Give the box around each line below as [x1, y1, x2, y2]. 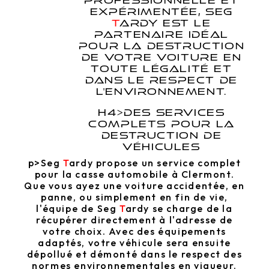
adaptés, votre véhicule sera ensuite [38, 237, 231, 249]
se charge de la [150, 202, 233, 215]
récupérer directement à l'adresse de [36, 214, 233, 226]
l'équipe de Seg [36, 202, 119, 215]
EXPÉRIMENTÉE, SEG [89, 6, 234, 18]
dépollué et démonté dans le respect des [26, 248, 243, 261]
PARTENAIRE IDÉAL [94, 29, 229, 41]
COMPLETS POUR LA [88, 118, 235, 130]
